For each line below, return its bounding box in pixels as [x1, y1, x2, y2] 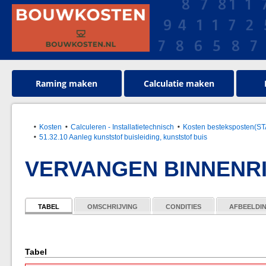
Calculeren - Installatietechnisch [71, 123, 175, 131]
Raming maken [36, 78, 98, 89]
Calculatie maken [143, 78, 214, 89]
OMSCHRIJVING [87, 203, 138, 210]
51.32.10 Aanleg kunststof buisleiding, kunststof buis [39, 133, 208, 141]
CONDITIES [166, 203, 201, 210]
